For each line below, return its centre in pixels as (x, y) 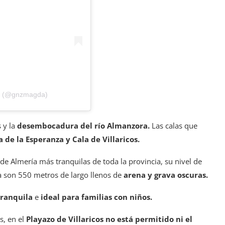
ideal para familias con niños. (96, 197)
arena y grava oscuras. (166, 175)
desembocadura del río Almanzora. (84, 126)
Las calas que (175, 126)
